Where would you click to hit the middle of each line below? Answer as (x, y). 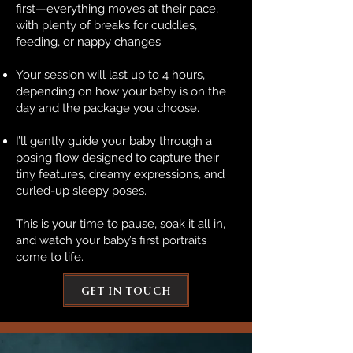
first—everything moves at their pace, (117, 9)
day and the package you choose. (108, 108)
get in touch (126, 290)
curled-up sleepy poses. (81, 191)
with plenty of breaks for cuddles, (106, 25)
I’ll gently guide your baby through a (114, 141)
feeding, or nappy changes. (89, 42)
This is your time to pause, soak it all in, (121, 224)
